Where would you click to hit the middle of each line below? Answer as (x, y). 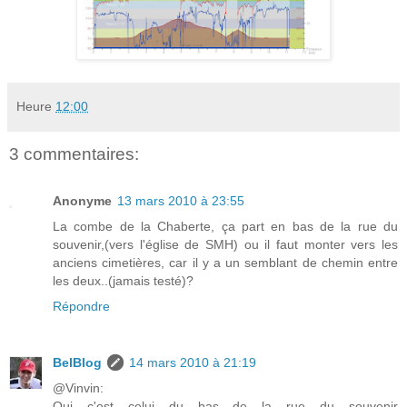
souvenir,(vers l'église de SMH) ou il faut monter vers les (225, 244)
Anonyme (82, 200)
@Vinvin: (78, 387)
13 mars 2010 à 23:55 (181, 200)
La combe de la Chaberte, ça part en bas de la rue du (225, 226)
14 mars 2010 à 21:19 (193, 362)
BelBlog (77, 362)
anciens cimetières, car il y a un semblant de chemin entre (225, 262)
